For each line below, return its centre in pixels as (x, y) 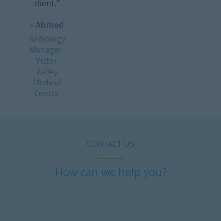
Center (47, 93)
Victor (47, 61)
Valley (47, 72)
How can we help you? (110, 172)
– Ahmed (47, 25)
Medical (47, 82)
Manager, (47, 50)
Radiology (47, 39)
